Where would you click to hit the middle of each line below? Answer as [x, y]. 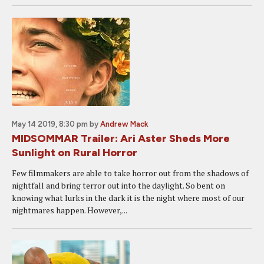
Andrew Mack [124, 124]
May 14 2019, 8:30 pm [50, 124]
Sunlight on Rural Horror [75, 153]
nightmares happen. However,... [70, 210]
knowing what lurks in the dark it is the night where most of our [128, 198]
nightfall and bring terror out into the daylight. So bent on [118, 185]
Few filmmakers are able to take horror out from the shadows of [130, 173]
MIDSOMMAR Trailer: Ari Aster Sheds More [121, 138]
